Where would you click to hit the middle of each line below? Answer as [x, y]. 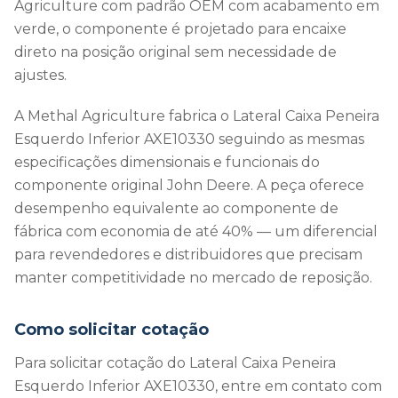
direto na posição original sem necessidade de [175, 52]
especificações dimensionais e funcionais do [167, 162]
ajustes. [40, 75]
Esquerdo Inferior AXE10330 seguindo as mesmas [189, 139]
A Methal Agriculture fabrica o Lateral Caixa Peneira [197, 116]
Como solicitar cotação [111, 330]
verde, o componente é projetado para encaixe [180, 29]
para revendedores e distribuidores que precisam [188, 255]
